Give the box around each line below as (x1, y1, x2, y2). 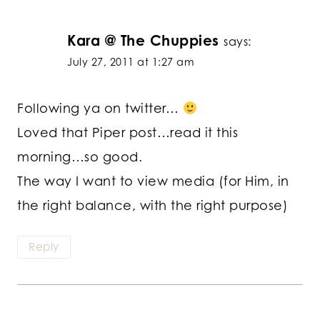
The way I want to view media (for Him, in (17, 173, 289, 189)
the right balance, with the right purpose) (17, 197, 288, 214)
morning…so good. (17, 149, 142, 165)
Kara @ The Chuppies (67, 31, 219, 49)
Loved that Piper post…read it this (17, 124, 238, 141)
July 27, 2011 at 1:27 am (67, 55, 194, 68)
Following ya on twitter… (17, 100, 183, 116)
